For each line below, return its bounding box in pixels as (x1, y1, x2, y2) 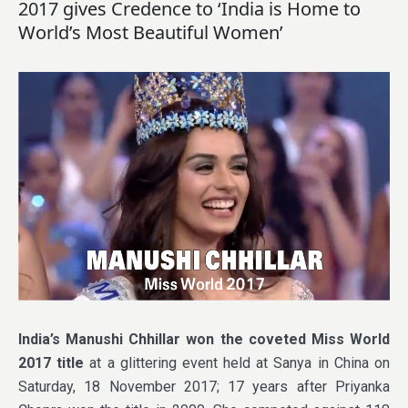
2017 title (18, 353, 90, 372)
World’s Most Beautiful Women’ (18, 20, 283, 46)
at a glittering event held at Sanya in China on (89, 353, 391, 372)
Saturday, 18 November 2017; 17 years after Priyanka (18, 377, 390, 395)
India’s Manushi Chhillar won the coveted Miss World (18, 330, 390, 348)
